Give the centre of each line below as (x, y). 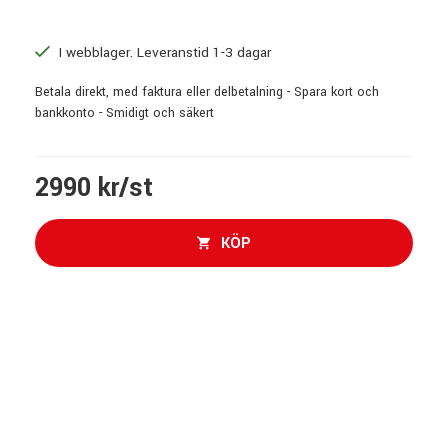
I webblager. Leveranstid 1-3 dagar (163, 52)
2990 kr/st (94, 187)
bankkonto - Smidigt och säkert (124, 112)
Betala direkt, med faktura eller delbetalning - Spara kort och (207, 91)
